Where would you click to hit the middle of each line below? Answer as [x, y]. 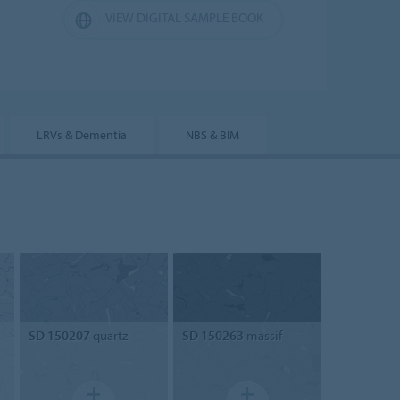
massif [262, 335]
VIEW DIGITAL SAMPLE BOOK [184, 17]
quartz [108, 335]
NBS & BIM [212, 135]
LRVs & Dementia [82, 135]
